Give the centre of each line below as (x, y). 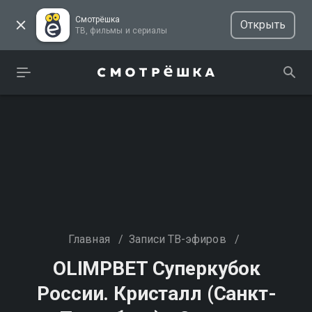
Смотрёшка (98, 19)
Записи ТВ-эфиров (177, 239)
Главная (89, 239)
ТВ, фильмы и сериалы (149, 31)
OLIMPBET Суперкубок (157, 268)
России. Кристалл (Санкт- (157, 294)
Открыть (263, 25)
